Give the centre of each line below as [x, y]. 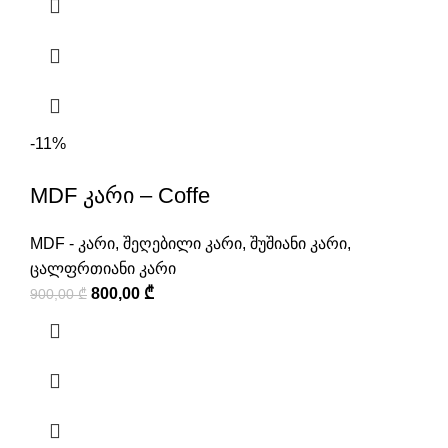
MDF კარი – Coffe [120, 196]
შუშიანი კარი [298, 244]
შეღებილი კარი [182, 244]
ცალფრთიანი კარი [103, 269]
